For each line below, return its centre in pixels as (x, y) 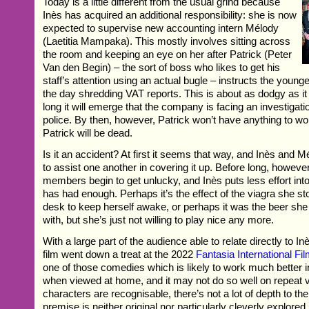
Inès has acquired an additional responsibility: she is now (170, 15)
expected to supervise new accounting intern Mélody (161, 28)
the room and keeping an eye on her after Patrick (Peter (168, 54)
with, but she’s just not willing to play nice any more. (159, 220)
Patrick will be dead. (88, 133)
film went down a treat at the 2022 (120, 255)
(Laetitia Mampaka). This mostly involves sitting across (167, 41)
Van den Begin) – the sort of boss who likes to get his (162, 68)
